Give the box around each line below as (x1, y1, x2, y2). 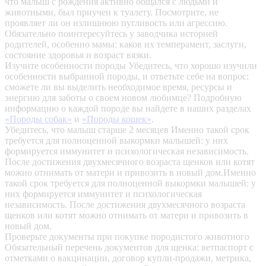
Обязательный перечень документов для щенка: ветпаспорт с (5, 242, 254, 253)
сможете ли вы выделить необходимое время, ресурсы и (5, 82, 232, 93)
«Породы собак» (5, 114, 72, 125)
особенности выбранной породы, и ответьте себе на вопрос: (5, 71, 249, 82)
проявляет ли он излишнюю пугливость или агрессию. (5, 18, 227, 28)
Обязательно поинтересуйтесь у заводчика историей (5, 28, 218, 39)
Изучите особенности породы (5, 61, 128, 71)
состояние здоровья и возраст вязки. (5, 50, 151, 61)
